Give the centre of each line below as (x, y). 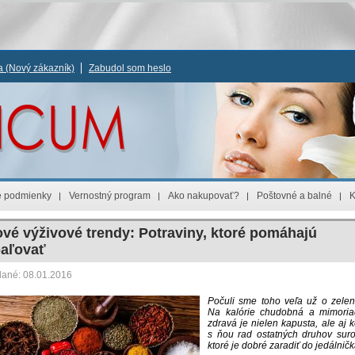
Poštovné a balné (294, 196)
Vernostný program (110, 196)
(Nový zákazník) (40, 68)
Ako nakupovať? (204, 196)
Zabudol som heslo (130, 68)
